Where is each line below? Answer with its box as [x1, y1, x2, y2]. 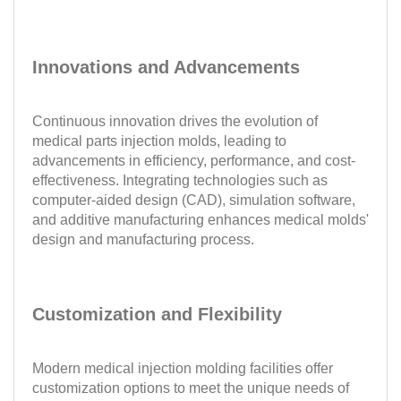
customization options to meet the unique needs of [32, 380, 349, 396]
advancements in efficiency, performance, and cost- [32, 153, 355, 168]
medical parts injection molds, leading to [32, 133, 286, 149]
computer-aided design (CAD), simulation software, [32, 192, 355, 208]
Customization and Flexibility [32, 304, 282, 324]
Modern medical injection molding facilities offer [32, 361, 333, 376]
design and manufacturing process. [32, 232, 254, 247]
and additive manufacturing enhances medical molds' [32, 212, 369, 227]
